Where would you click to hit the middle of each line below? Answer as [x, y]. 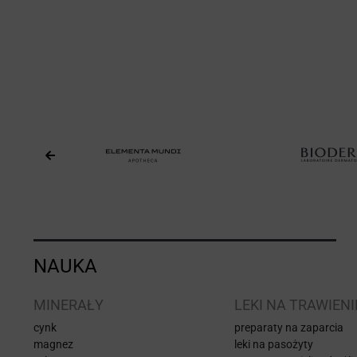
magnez [53, 344]
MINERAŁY [69, 304]
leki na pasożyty [274, 344]
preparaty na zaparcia [289, 327]
